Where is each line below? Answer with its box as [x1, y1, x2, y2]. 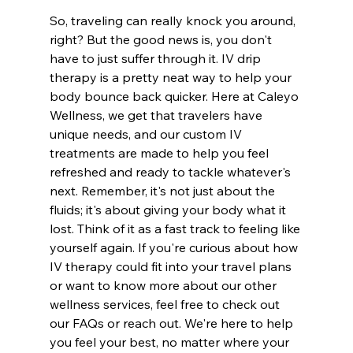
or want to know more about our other [49, 277, 280, 294]
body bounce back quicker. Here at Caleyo [49, 88, 302, 105]
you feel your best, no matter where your [49, 334, 292, 351]
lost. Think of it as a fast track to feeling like [49, 221, 303, 237]
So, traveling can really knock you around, [49, 13, 299, 29]
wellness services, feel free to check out [49, 296, 283, 313]
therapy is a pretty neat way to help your [49, 69, 295, 86]
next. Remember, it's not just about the [49, 183, 278, 199]
